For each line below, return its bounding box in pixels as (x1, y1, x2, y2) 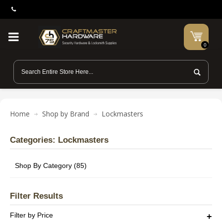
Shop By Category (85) (15, 162, 87, 169)
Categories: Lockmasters (10, 135, 109, 145)
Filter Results (10, 191, 63, 201)
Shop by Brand (42, 109, 89, 118)
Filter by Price (10, 211, 53, 219)
